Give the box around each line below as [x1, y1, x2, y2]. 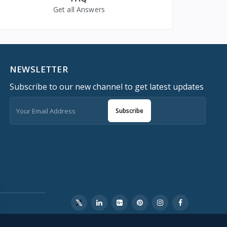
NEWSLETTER [10, 63, 68, 75]
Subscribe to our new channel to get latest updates [10, 81, 204, 93]
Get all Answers [53, 5, 105, 15]
